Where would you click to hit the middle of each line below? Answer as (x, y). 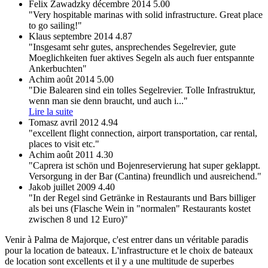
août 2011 (75, 155)
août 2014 (76, 80)
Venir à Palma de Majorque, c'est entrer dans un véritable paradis (127, 240)
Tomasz (43, 123)
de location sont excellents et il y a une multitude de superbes (119, 261)
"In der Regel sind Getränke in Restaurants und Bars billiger (142, 198)
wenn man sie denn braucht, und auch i (103, 101)
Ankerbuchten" (58, 69)
